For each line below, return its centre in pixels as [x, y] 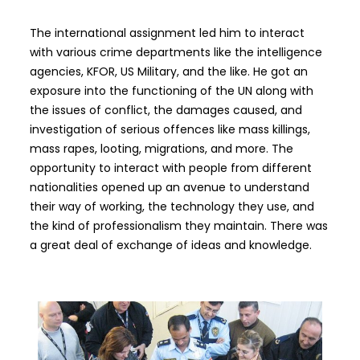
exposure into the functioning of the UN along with [171, 91]
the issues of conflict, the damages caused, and [166, 110]
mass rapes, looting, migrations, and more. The [161, 149]
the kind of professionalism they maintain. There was [178, 226]
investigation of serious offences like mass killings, [170, 130]
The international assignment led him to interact [167, 33]
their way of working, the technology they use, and [172, 207]
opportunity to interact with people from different [170, 168]
